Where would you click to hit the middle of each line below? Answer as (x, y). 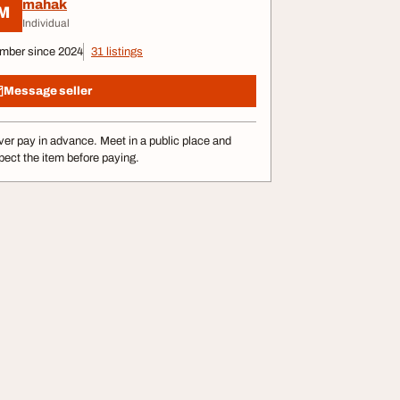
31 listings (117, 52)
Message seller (48, 91)
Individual (46, 23)
